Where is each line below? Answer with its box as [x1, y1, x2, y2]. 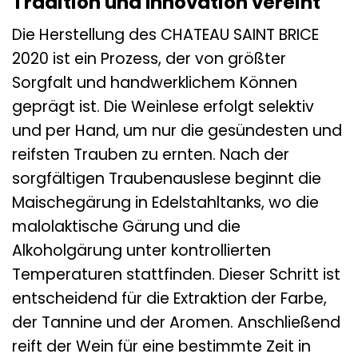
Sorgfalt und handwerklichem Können [12, 72, 297, 94]
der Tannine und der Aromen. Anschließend [12, 312, 340, 334]
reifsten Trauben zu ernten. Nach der [12, 144, 289, 166]
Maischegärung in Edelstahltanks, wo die [12, 192, 319, 214]
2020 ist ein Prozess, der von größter [12, 48, 286, 70]
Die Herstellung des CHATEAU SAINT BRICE [12, 24, 319, 46]
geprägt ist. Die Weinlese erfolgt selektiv [12, 96, 314, 118]
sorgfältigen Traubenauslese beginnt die [12, 168, 321, 190]
